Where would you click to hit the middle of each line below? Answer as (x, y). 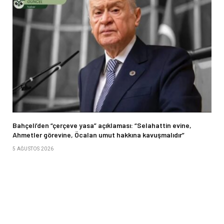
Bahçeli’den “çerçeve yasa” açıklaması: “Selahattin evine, (102, 125)
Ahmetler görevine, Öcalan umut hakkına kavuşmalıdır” (98, 135)
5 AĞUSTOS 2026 (33, 149)
